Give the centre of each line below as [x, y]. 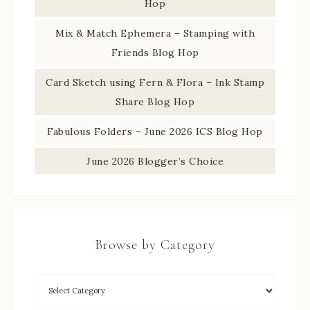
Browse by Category [155, 245]
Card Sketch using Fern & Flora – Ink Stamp [155, 83]
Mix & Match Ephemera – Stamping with [155, 34]
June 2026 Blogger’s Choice [155, 162]
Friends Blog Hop [155, 53]
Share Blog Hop [155, 102]
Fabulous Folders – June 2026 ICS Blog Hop [155, 132]
